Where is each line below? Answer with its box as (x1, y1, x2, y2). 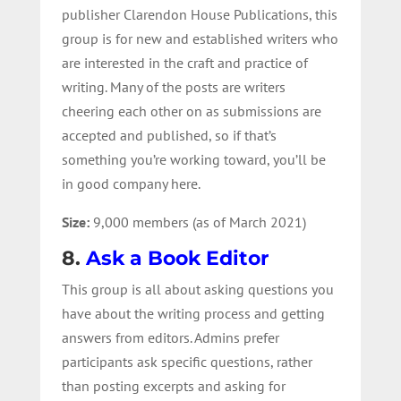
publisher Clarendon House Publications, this (61, 4, 337, 23)
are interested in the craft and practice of (61, 53, 308, 72)
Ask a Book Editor (85, 245, 269, 270)
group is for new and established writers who (61, 29, 338, 47)
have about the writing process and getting (61, 303, 325, 322)
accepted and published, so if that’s (61, 125, 277, 144)
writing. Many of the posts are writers (61, 77, 286, 96)
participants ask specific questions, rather (61, 352, 312, 371)
